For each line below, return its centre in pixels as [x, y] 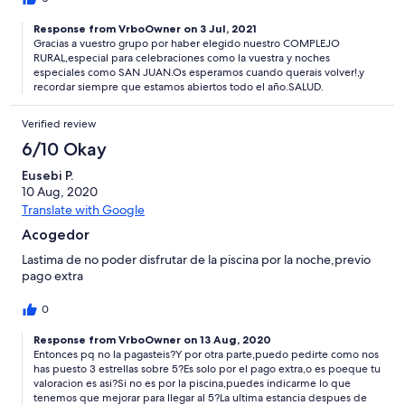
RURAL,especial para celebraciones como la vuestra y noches [182, 58]
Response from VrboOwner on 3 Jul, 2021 [145, 29]
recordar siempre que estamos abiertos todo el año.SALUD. [179, 87]
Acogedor [56, 235]
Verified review [59, 124]
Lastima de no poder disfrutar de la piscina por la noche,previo [196, 260]
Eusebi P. [47, 176]
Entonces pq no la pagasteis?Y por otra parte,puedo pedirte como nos [206, 355]
